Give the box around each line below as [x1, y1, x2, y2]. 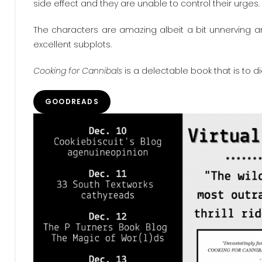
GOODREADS [45, 96, 99, 106]
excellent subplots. [33, 39, 112, 50]
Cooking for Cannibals [33, 65, 122, 77]
